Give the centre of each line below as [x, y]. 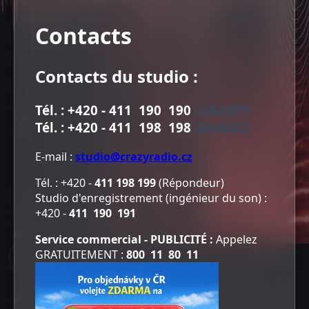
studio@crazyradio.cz [134, 156]
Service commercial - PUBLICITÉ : [126, 239]
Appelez [237, 239]
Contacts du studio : [117, 77]
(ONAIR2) [222, 128]
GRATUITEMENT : [81, 254]
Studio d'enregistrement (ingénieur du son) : [151, 198]
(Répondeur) [190, 182]
